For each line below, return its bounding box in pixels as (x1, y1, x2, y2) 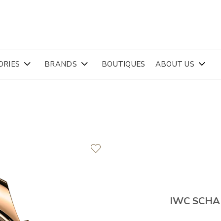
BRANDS (44, 59, 77, 69)
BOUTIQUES (101, 59, 146, 69)
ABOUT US (155, 59, 195, 69)
